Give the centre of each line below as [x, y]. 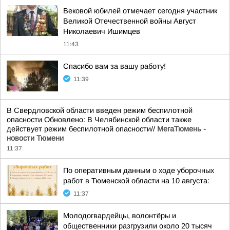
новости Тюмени [35, 138]
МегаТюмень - [181, 129]
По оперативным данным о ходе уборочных [139, 170]
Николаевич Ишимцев [102, 31]
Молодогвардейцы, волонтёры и [120, 216]
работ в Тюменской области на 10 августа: [136, 181]
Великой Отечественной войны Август [130, 21]
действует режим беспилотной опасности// [82, 129]
